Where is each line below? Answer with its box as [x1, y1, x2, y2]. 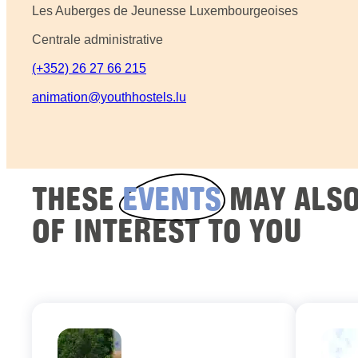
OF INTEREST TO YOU [32, 209, 302, 250]
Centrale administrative [32, 33, 163, 47]
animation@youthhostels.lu [32, 90, 186, 105]
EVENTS [122, 177, 221, 218]
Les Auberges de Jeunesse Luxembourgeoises [32, 4, 298, 18]
